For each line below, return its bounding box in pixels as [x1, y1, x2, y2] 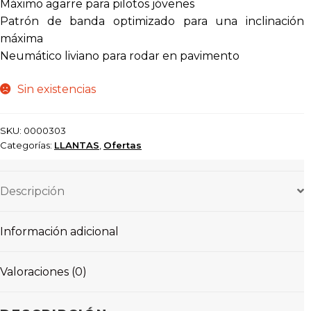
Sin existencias [17, 82, 96, 96]
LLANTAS [54, 139, 99, 151]
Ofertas [103, 139, 142, 151]
